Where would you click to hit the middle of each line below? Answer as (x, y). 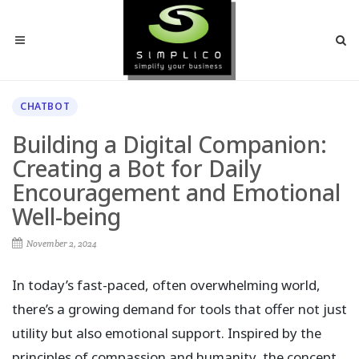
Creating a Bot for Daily (137, 168)
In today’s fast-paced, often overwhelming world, (166, 285)
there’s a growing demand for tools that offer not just (179, 309)
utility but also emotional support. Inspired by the (167, 333)
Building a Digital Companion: (169, 144)
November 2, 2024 (61, 244)
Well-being (67, 216)
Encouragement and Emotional (176, 192)
